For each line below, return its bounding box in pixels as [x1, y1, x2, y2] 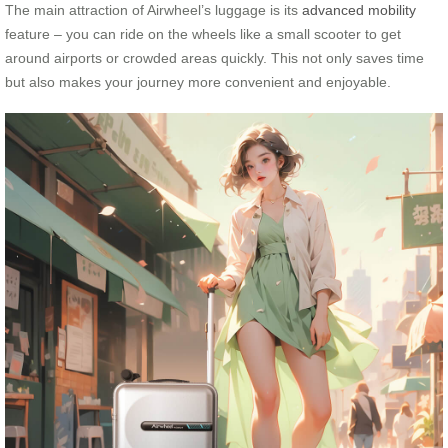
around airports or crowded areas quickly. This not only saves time [5, 49, 424, 66]
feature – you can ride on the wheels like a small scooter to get [5, 25, 401, 42]
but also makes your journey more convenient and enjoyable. [5, 73, 391, 90]
